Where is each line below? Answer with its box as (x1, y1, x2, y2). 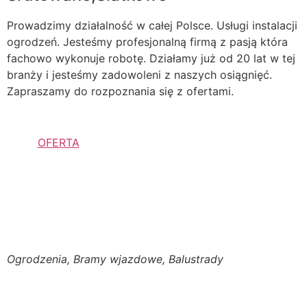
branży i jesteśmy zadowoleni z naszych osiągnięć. (7, 68, 272, 82)
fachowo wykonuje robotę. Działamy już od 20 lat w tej (7, 51, 295, 66)
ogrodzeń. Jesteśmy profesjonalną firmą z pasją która (7, 35, 288, 49)
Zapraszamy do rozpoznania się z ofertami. (7, 84, 234, 99)
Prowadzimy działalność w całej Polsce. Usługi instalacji (7, 19, 297, 33)
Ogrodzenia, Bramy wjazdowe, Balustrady (7, 251, 223, 266)
